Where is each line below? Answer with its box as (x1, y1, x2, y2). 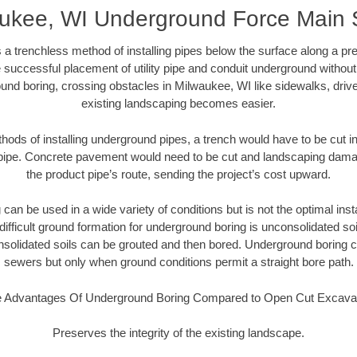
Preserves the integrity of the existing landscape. (53, 326, 304, 340)
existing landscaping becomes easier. (81, 96, 276, 111)
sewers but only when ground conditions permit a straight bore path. (3, 255, 354, 269)
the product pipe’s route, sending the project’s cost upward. (26, 167, 331, 181)
